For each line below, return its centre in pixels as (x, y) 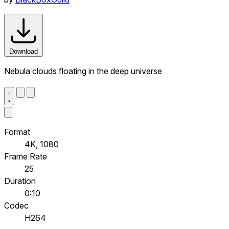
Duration (20, 181)
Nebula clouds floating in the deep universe (83, 71)
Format (17, 132)
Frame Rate (26, 156)
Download (24, 51)
